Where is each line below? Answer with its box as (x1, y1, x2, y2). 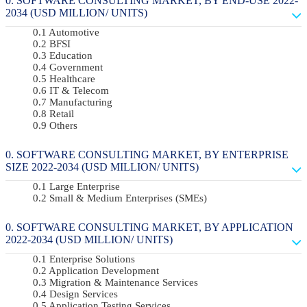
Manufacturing (49, 96, 112, 108)
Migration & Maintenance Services (49, 276, 198, 288)
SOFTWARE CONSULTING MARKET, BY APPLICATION (16, 221, 293, 233)
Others (49, 119, 77, 131)
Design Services (49, 288, 118, 299)
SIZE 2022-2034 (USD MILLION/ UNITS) (5, 160, 199, 173)
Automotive (49, 26, 99, 38)
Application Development (49, 265, 159, 276)
